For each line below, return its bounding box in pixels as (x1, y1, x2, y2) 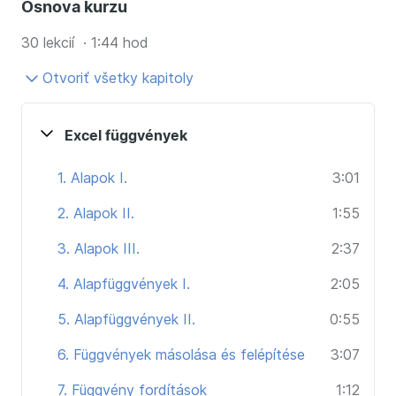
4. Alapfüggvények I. (57, 275, 190, 293)
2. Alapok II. (57, 204, 134, 222)
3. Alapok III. (57, 240, 140, 257)
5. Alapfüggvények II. (57, 310, 195, 328)
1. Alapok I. (57, 169, 127, 187)
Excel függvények (65, 126, 187, 144)
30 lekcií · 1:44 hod (21, 34, 148, 51)
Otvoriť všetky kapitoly (42, 69, 194, 87)
